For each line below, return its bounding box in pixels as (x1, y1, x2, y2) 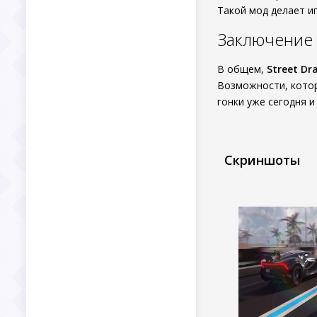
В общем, (217, 62, 267, 76)
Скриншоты (224, 151, 300, 168)
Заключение (217, 28, 313, 51)
